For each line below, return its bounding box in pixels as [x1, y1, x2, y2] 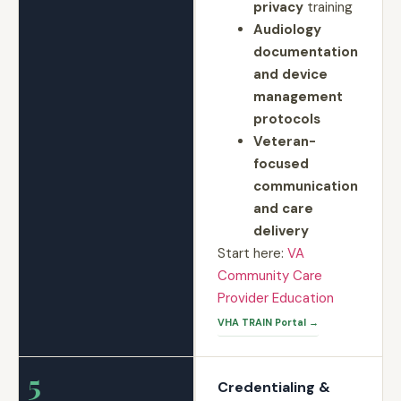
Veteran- [252, 132, 316, 150]
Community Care [217, 267, 322, 285]
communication [252, 177, 358, 195]
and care [252, 200, 313, 218]
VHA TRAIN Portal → [217, 316, 319, 328]
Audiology [252, 21, 321, 38]
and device [252, 65, 328, 83]
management [252, 88, 343, 106]
